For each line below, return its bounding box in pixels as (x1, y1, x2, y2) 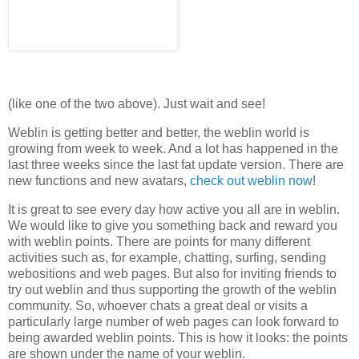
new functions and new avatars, (8, 173, 190, 188)
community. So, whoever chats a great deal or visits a (8, 298, 308, 313)
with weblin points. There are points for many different (8, 234, 310, 248)
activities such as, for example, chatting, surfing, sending (8, 250, 326, 264)
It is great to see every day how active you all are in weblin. (8, 202, 340, 216)
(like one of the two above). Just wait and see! (8, 97, 265, 111)
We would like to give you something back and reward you (8, 218, 337, 232)
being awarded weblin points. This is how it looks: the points (8, 330, 348, 345)
